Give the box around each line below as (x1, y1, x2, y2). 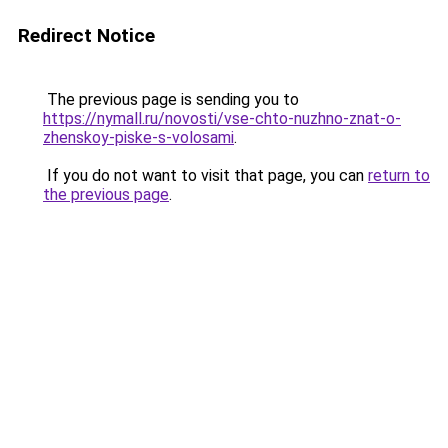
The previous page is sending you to (43, 90, 299, 109)
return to (368, 166, 430, 185)
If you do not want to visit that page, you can (43, 166, 368, 185)
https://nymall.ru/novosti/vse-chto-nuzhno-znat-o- (43, 109, 401, 128)
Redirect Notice (18, 24, 155, 47)
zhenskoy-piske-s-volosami (43, 128, 234, 147)
